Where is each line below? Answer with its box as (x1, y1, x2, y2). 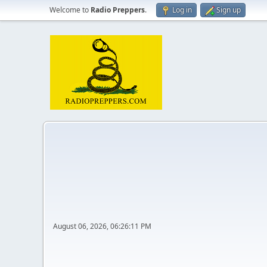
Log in (172, 5, 192, 15)
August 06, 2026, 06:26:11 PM (53, 221, 151, 231)
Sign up (216, 5, 241, 15)
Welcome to (49, 5, 91, 15)
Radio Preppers (91, 5, 145, 15)
